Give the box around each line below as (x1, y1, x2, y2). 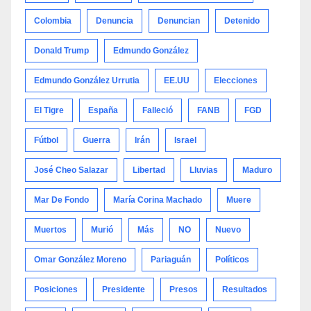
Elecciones (214, 76, 258, 85)
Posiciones (34, 285, 78, 294)
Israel (174, 135, 196, 145)
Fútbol (34, 135, 58, 145)
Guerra (83, 135, 110, 145)
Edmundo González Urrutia (34, 76, 140, 85)
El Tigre (34, 106, 64, 115)
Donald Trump (34, 46, 89, 56)
